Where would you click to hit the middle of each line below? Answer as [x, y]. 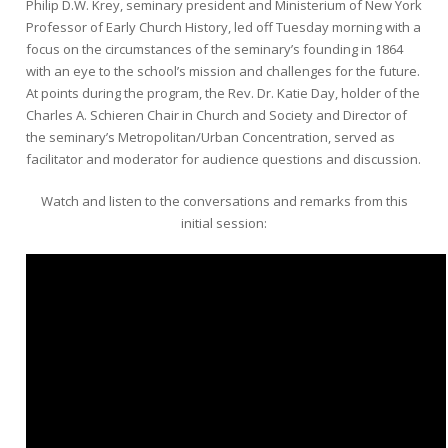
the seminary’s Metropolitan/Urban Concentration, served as [210, 136]
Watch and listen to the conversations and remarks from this [224, 200]
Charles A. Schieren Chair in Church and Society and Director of [216, 114]
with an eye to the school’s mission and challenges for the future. [223, 70]
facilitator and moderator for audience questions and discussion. [223, 158]
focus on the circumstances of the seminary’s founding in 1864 [214, 48]
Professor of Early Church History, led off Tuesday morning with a [223, 26]
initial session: [224, 222]
